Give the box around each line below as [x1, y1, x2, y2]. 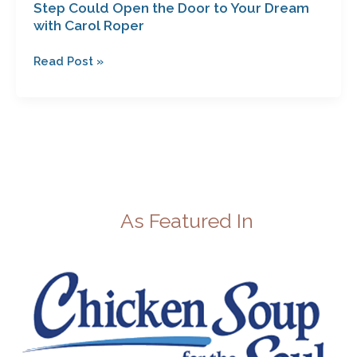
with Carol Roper [33, 17, 144, 33]
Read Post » [33, 53, 104, 68]
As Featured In [120, 208, 253, 233]
